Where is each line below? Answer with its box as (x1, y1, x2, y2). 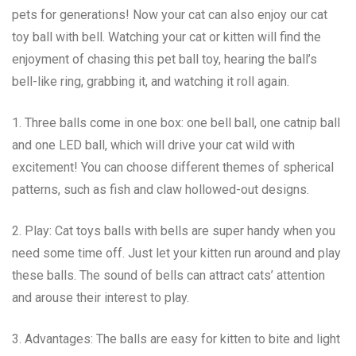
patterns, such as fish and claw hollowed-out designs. (12, 182, 309, 198)
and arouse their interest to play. (12, 290, 189, 306)
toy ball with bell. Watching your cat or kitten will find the (12, 29, 321, 45)
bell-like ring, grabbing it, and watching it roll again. (12, 74, 289, 90)
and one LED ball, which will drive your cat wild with (12, 137, 295, 153)
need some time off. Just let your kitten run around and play (12, 246, 341, 261)
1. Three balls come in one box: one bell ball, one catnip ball (12, 115, 340, 131)
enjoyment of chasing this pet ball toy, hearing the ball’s (12, 52, 317, 68)
